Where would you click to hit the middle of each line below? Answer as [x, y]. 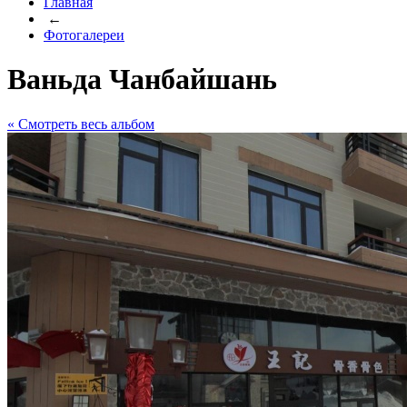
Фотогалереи [84, 35]
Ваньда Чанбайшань [142, 79]
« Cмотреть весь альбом [81, 124]
